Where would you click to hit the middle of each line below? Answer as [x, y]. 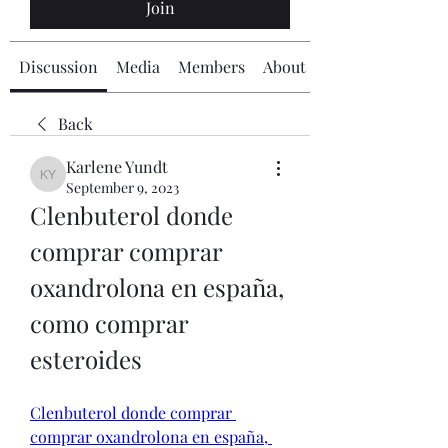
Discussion [58, 66]
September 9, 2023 [122, 187]
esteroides [86, 359]
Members [211, 66]
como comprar [109, 323]
